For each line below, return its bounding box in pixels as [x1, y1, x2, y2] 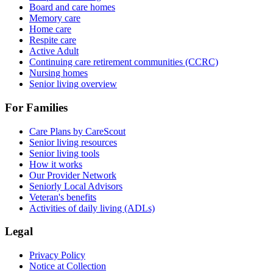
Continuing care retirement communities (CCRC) [29, 57, 218, 68]
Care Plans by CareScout [29, 126, 126, 136]
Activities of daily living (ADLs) [29, 202, 155, 213]
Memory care [29, 13, 80, 24]
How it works [29, 158, 82, 169]
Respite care [29, 35, 76, 46]
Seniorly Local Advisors [29, 180, 122, 191]
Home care [29, 24, 71, 35]
